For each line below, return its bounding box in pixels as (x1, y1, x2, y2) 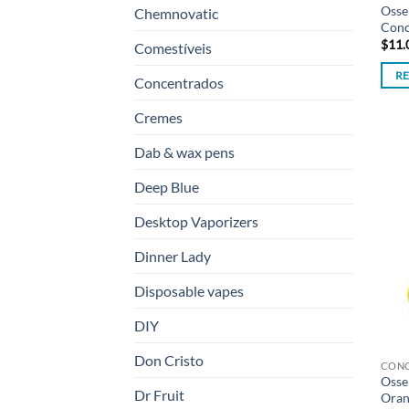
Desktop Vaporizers (134, 213, 258, 231)
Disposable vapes (134, 282, 244, 300)
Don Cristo (134, 351, 204, 370)
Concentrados (134, 74, 224, 92)
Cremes (134, 109, 183, 127)
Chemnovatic (134, 5, 218, 23)
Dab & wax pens (134, 143, 235, 162)
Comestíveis (134, 39, 212, 58)
